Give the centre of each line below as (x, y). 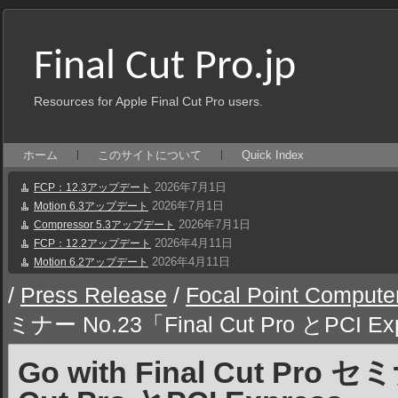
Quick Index (273, 155)
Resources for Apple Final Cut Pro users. (148, 101)
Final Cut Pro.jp (164, 68)
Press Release (94, 295)
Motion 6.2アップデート (91, 262)
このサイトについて (150, 155)
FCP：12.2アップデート (92, 243)
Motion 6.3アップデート (91, 206)
